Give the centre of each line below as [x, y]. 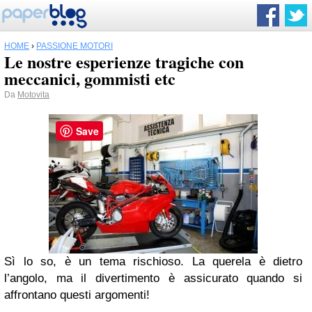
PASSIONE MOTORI [75, 46]
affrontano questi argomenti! [77, 295]
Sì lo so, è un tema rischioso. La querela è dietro [153, 262]
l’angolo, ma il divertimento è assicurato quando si [153, 278]
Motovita [33, 95]
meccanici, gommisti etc [90, 78]
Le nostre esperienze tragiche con [124, 62]
